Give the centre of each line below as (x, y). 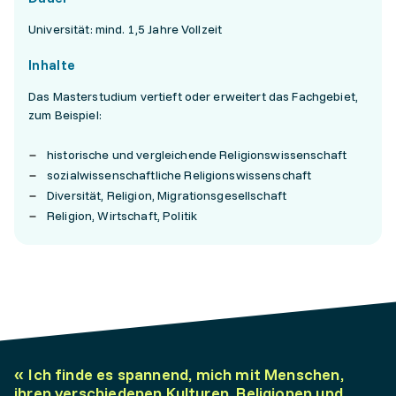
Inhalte (52, 65)
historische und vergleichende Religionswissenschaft (197, 155)
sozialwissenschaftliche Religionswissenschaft (179, 175)
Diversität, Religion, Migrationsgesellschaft (167, 196)
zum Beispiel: (65, 115)
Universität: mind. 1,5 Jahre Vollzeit (126, 30)
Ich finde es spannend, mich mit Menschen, (186, 375)
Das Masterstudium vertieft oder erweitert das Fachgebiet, (193, 97)
